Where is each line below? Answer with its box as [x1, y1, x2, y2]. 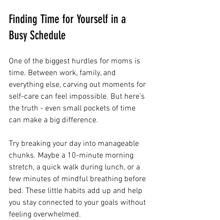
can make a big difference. [9, 115, 98, 125]
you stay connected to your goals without [9, 197, 148, 208]
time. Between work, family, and [9, 68, 118, 78]
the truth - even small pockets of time [9, 103, 137, 113]
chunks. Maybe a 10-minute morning [9, 150, 136, 161]
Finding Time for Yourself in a [9, 12, 129, 26]
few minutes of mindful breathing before [9, 174, 148, 184]
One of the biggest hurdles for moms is [9, 56, 142, 66]
